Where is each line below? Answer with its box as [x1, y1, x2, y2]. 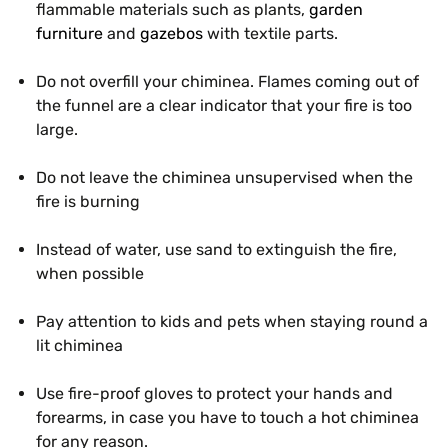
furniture [36, 24, 103, 43]
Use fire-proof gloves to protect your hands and [36, 384, 393, 403]
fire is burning [36, 192, 140, 211]
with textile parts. [203, 24, 338, 43]
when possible [36, 264, 144, 283]
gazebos [140, 24, 203, 43]
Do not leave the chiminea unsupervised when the [36, 168, 413, 187]
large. [36, 120, 78, 139]
